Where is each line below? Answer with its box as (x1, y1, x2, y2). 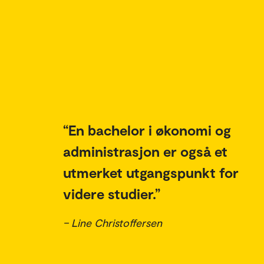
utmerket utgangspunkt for (63, 164, 239, 181)
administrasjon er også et (63, 143, 227, 160)
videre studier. (63, 185, 155, 203)
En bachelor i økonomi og (68, 121, 231, 139)
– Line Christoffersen (63, 216, 162, 230)
